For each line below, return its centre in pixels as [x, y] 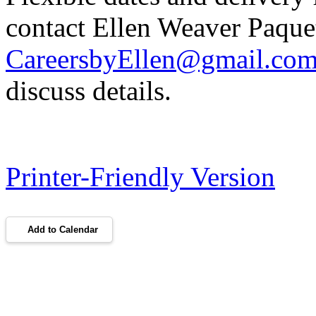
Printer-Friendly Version [140, 176]
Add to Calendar [63, 229]
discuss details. [89, 90]
